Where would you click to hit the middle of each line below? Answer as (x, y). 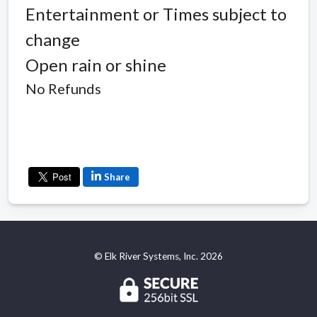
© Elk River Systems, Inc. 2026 (158, 256)
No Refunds (63, 88)
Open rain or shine (96, 64)
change (53, 39)
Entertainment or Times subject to (156, 13)
